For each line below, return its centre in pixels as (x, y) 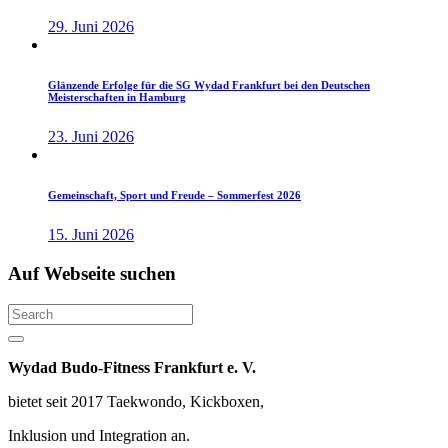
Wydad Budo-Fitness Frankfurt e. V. (132, 367)
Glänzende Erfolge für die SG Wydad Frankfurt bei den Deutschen (209, 85)
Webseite (79, 273)
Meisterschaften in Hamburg (117, 97)
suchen (148, 273)
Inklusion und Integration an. (99, 435)
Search (35, 345)
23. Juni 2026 (91, 137)
